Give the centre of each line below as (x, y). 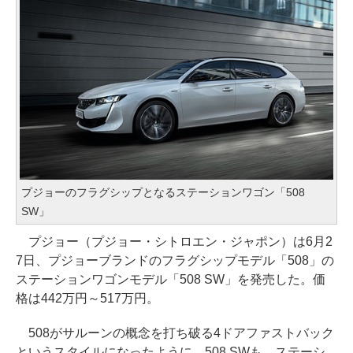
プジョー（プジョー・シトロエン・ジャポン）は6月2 (174, 242)
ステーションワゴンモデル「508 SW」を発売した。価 (171, 280)
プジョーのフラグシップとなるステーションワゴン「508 (163, 193)
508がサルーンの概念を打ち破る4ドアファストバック (175, 333)
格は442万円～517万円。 (87, 299)
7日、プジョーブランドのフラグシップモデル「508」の (175, 261)
